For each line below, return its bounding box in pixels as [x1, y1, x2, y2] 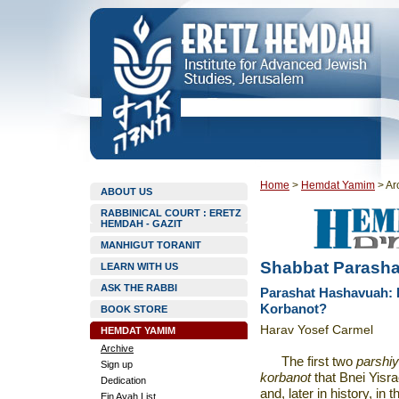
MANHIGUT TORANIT [101, 240, 201, 250]
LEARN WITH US [101, 261, 178, 272]
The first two [281, 354, 356, 369]
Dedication [101, 375, 146, 386]
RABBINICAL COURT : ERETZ [101, 208, 241, 218]
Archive [101, 343, 134, 354]
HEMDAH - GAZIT [101, 218, 183, 229]
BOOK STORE [101, 304, 167, 314]
